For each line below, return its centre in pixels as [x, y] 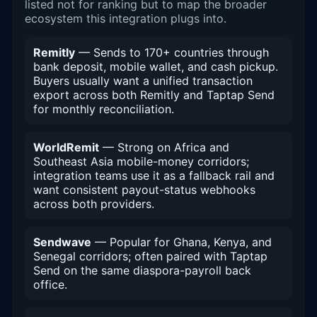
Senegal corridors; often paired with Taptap [150, 257]
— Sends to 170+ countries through [172, 53]
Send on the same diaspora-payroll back [142, 271]
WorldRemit [66, 148]
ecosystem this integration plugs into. [126, 19]
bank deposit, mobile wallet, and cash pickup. [156, 67]
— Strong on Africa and [164, 148]
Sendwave [62, 242]
